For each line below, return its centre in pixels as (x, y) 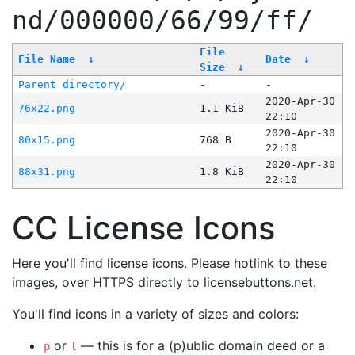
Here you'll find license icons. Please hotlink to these (170, 263)
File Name (46, 59)
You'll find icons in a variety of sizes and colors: (155, 314)
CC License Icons (143, 228)
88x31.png (46, 172)
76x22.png (46, 109)
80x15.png (46, 140)
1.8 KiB (221, 172)
